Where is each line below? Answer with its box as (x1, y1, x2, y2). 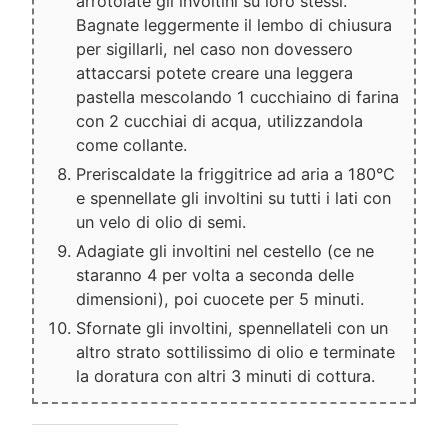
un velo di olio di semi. (75, 211, 246, 232)
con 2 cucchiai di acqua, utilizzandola (75, 110, 363, 131)
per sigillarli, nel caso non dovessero (75, 38, 353, 59)
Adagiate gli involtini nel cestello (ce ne (75, 240, 374, 261)
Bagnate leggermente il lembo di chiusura (75, 14, 392, 35)
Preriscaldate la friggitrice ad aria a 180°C (75, 163, 395, 184)
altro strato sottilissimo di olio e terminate (75, 341, 395, 362)
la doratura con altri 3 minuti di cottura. (75, 365, 375, 386)
